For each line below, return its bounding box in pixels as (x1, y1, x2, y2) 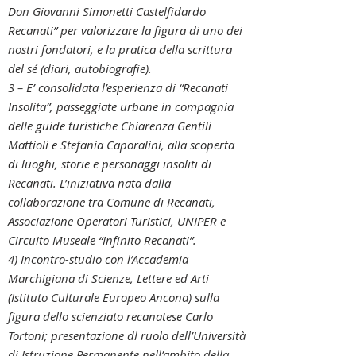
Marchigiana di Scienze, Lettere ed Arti (8, 270, 209, 286)
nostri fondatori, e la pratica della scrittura (8, 41, 232, 57)
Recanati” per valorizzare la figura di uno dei (8, 22, 242, 38)
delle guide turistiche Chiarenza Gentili (8, 118, 211, 133)
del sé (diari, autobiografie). (8, 60, 152, 76)
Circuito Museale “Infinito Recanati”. (8, 232, 196, 248)
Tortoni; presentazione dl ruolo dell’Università (8, 327, 246, 343)
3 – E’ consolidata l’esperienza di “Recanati (8, 79, 228, 95)
